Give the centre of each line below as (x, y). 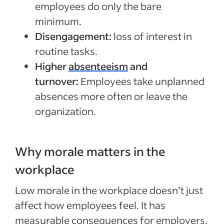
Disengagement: (73, 36)
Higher (52, 66)
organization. (66, 111)
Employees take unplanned (141, 81)
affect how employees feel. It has (90, 205)
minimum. (58, 21)
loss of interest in (152, 36)
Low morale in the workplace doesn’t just (109, 190)
